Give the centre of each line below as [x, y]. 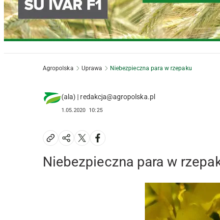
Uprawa [92, 69]
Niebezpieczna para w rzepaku [151, 69]
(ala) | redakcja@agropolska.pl [108, 97]
